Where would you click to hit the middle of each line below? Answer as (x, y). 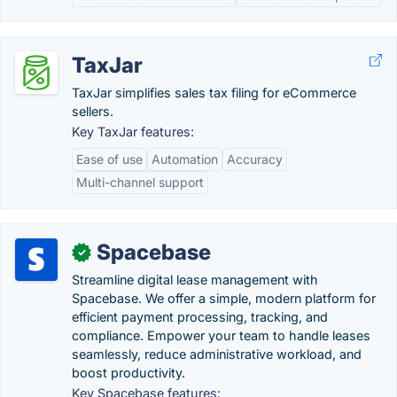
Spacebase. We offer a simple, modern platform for (224, 298)
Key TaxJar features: (133, 132)
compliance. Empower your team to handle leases (221, 335)
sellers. (93, 111)
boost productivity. (128, 373)
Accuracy (255, 159)
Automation (185, 159)
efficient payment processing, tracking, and (200, 317)
